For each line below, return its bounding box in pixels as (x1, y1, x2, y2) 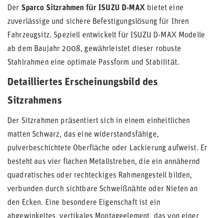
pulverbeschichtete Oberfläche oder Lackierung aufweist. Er (7, 145, 208, 152)
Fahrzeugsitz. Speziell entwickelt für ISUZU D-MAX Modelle (7, 32, 205, 39)
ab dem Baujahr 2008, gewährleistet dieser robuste (7, 45, 181, 53)
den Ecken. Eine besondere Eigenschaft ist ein (7, 199, 161, 207)
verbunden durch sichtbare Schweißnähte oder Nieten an (7, 185, 198, 193)
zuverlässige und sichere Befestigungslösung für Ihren (7, 18, 189, 26)
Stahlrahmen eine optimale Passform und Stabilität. (7, 59, 180, 67)
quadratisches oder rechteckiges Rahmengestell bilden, (7, 172, 192, 180)
